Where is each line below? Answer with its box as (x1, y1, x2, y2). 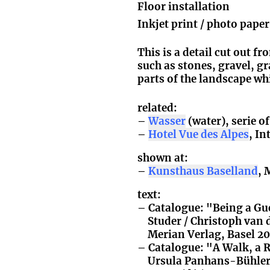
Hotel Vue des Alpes (148, 127, 250, 141)
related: (137, 101, 178, 115)
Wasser (148, 114, 186, 128)
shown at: (137, 151, 189, 165)
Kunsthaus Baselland (148, 164, 259, 178)
